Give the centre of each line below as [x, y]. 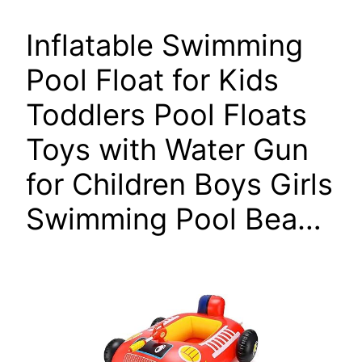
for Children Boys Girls [179, 185]
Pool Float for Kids [152, 80]
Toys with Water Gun [167, 150]
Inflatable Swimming [164, 46]
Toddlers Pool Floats [166, 115]
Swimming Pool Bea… [174, 219]
